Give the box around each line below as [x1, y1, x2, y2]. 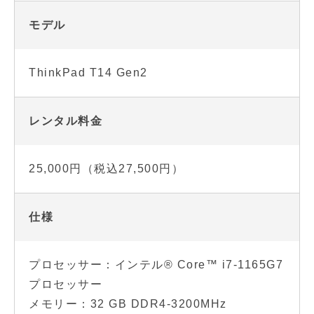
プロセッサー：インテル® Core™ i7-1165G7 [29, 259, 283, 271]
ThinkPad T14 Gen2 [29, 67, 148, 78]
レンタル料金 [29, 115, 102, 127]
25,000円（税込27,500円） [29, 163, 184, 175]
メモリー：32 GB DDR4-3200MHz [29, 298, 227, 310]
